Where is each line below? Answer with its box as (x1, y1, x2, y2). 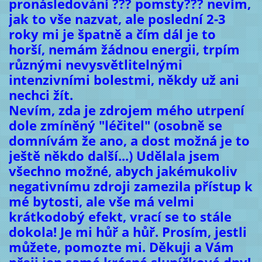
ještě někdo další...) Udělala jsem (8, 146, 220, 165)
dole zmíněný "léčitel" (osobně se (8, 116, 222, 135)
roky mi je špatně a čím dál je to (8, 25, 216, 43)
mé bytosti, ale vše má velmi (8, 192, 194, 211)
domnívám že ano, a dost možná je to (8, 131, 250, 150)
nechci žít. (8, 85, 73, 104)
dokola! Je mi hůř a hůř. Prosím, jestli (8, 222, 247, 241)
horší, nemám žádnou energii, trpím (8, 40, 240, 58)
